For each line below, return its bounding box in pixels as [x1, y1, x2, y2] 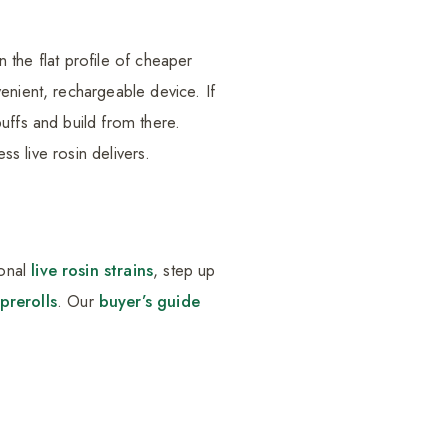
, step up [153, 258, 216, 283]
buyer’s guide [98, 289, 200, 314]
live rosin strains [31, 258, 154, 283]
